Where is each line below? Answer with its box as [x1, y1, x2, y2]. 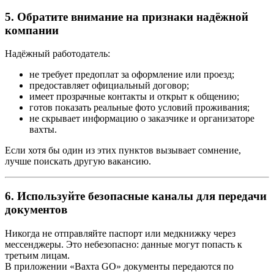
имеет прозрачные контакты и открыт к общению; [29, 91, 239, 102]
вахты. [29, 124, 57, 135]
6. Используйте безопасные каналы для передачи [5, 190, 267, 203]
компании [5, 23, 59, 37]
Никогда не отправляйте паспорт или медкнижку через [5, 228, 235, 239]
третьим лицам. [5, 250, 70, 261]
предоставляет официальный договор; [29, 80, 189, 91]
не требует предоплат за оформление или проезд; [29, 69, 234, 80]
